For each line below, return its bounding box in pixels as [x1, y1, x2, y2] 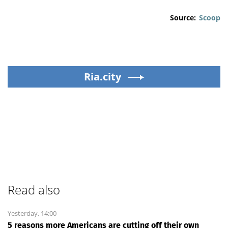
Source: [170, 13, 196, 22]
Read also [8, 181, 60, 198]
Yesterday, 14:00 [8, 209, 56, 218]
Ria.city [83, 70, 121, 83]
